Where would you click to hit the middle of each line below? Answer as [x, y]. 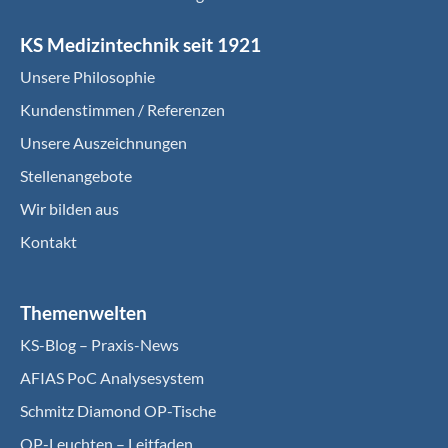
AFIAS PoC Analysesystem [112, 377]
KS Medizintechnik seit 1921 [140, 44]
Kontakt [48, 241]
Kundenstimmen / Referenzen [122, 109]
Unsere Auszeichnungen [103, 142]
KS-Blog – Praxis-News [99, 344]
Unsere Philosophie [87, 76]
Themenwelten [83, 312]
